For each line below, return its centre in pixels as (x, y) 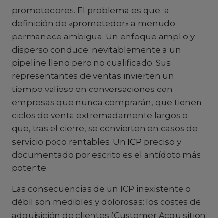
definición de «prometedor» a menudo (93, 23)
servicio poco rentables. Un (70, 142)
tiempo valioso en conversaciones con (92, 89)
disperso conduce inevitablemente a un (96, 50)
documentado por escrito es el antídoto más (106, 155)
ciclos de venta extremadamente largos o (100, 115)
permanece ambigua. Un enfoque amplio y (103, 36)
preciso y (161, 142)
